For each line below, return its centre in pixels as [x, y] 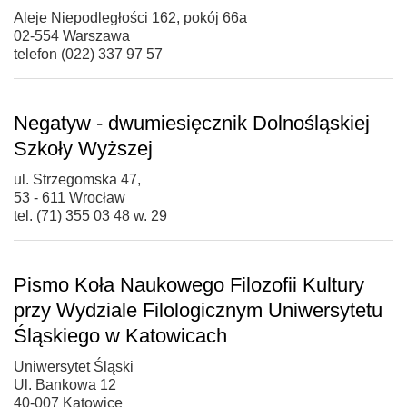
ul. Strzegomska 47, [77, 179]
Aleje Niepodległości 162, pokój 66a [130, 17]
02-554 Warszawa [72, 35]
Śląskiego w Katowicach [120, 335]
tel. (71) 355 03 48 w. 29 [90, 215]
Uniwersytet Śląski [74, 366]
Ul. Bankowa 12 [65, 384]
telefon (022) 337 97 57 [88, 54]
